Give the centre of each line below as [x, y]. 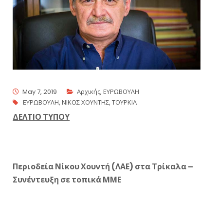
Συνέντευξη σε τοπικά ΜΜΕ [67, 180]
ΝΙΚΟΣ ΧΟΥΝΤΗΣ [86, 103]
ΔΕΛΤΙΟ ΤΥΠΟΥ [41, 117]
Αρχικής [89, 92]
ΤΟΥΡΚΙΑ [125, 103]
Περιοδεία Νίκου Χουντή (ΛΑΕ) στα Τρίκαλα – [103, 167]
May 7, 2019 [40, 92]
